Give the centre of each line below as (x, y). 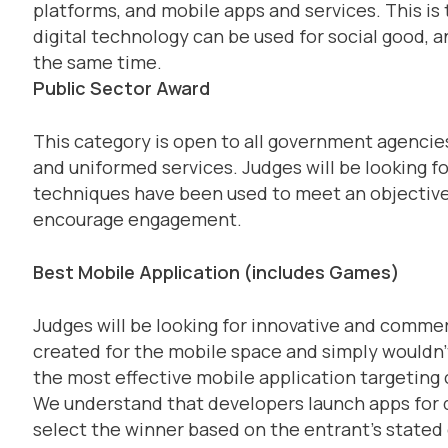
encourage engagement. (137, 218)
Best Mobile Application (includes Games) (216, 271)
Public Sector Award (121, 87)
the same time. (97, 61)
